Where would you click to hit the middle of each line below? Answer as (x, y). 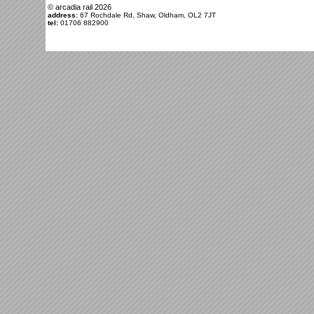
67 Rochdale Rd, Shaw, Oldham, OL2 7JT (148, 15)
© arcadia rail (71, 7)
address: (64, 15)
